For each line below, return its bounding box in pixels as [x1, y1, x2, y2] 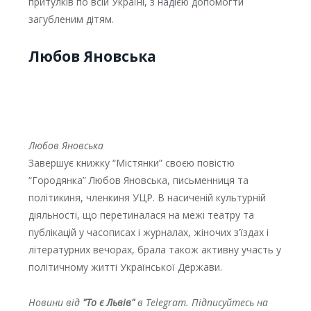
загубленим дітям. [28, 12, 114, 26]
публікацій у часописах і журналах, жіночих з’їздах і [28, 226, 269, 239]
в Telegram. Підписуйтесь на [134, 296, 268, 310]
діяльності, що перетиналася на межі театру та [28, 208, 254, 222]
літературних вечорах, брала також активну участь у [28, 243, 281, 257]
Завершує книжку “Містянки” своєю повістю [28, 156, 235, 170]
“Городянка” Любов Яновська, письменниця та [28, 174, 249, 187]
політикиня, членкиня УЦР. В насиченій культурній [28, 191, 266, 205]
